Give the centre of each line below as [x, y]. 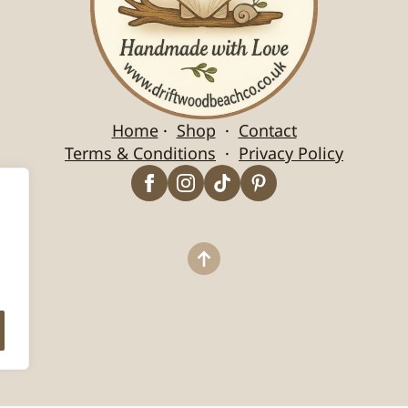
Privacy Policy [291, 153]
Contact [267, 131]
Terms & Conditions [140, 153]
